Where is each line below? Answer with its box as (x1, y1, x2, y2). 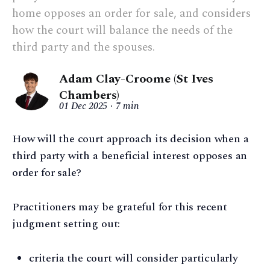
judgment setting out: (12, 215, 121, 232)
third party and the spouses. (12, 39, 155, 57)
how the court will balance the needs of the (12, 22, 233, 40)
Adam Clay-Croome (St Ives (59, 70, 214, 89)
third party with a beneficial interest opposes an (12, 148, 248, 165)
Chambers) (59, 86, 120, 105)
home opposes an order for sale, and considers (12, 5, 251, 23)
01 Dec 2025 (59, 99, 108, 114)
